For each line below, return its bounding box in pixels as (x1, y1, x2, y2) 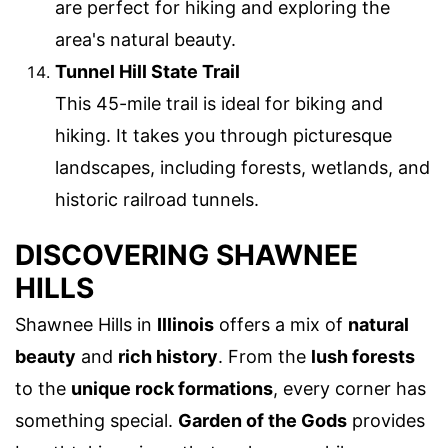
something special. (15, 410, 178, 432)
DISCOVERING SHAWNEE (15, 238, 358, 273)
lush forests (311, 346, 415, 368)
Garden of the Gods (178, 410, 347, 432)
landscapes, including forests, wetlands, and (55, 156, 430, 178)
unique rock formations (71, 378, 273, 400)
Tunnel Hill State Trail (55, 60, 240, 82)
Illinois (157, 314, 214, 336)
